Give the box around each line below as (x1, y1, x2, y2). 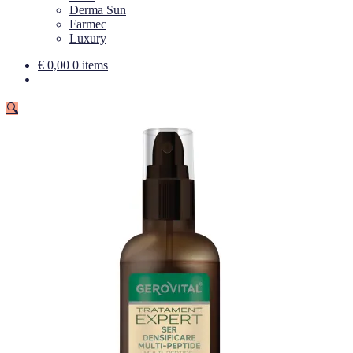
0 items (72, 58, 108, 72)
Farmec (69, 17, 106, 31)
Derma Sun (69, 3, 126, 17)
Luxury (69, 32, 106, 45)
